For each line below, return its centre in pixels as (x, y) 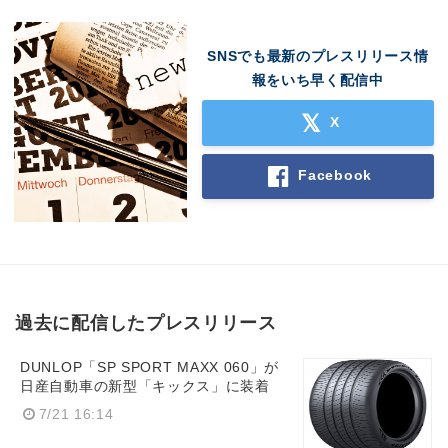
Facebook (335, 174)
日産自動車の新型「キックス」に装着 (145, 386)
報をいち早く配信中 (317, 80)
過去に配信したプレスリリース (146, 322)
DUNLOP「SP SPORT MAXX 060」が (150, 367)
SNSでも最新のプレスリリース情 (318, 56)
